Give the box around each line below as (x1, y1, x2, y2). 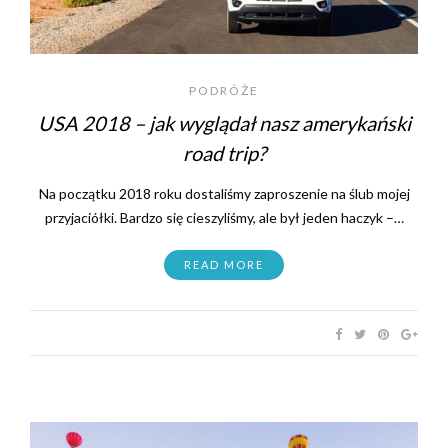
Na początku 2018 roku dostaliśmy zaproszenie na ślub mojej (38, 184, 410, 202)
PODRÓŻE (189, 82, 259, 98)
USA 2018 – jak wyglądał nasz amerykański (37, 110, 411, 135)
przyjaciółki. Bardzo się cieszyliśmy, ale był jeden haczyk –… (44, 208, 404, 226)
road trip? (182, 140, 266, 165)
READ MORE (184, 257, 264, 271)
